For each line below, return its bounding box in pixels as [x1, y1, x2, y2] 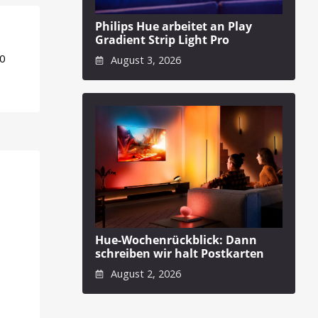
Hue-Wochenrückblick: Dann [95, 232, 257, 248]
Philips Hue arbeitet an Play [95, 18, 252, 35]
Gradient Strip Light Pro [95, 32, 229, 48]
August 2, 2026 [107, 266, 181, 280]
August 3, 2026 [107, 53, 181, 67]
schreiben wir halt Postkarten [95, 246, 264, 262]
